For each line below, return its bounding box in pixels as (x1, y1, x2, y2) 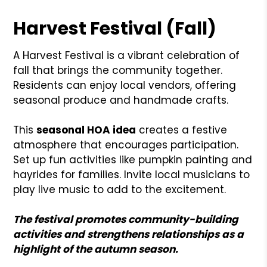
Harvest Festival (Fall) (13, 15, 217, 41)
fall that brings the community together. (13, 63, 223, 77)
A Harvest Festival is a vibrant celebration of (13, 48, 240, 63)
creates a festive (136, 122, 228, 137)
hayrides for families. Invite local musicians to (13, 167, 250, 182)
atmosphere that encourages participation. (13, 137, 239, 152)
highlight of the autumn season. (13, 241, 181, 256)
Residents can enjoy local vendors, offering (13, 77, 237, 92)
